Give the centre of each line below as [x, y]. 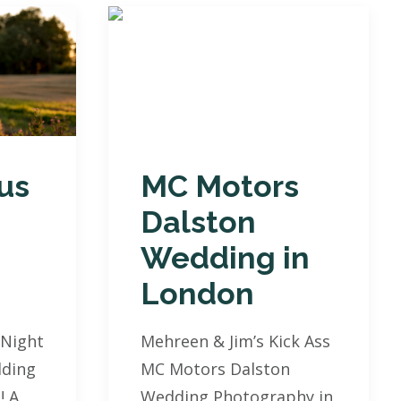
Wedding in [225, 257]
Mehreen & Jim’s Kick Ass [235, 341]
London [197, 293]
